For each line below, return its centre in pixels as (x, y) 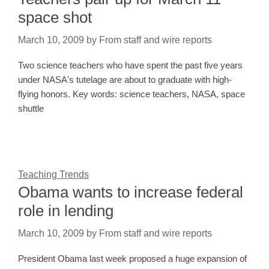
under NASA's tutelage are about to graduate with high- (125, 80)
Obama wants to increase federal (131, 192)
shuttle (31, 109)
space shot (55, 18)
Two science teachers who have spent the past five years (130, 65)
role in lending (66, 211)
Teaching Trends (53, 175)
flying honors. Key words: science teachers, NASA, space (131, 94)
